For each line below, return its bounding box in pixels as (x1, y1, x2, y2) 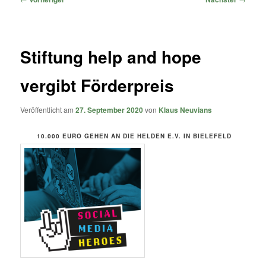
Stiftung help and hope (20, 45, 202, 69)
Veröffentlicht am (20, 104, 76, 115)
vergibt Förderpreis (20, 73, 175, 98)
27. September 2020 (75, 104, 144, 116)
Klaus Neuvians (159, 104, 213, 116)
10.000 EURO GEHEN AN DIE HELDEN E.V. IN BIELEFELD (34, 131, 232, 140)
